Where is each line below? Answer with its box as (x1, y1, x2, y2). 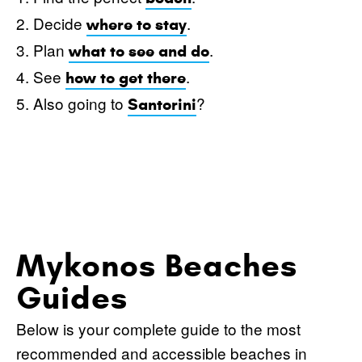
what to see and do (69, 40, 209, 61)
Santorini (128, 94, 196, 115)
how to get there (65, 67, 186, 88)
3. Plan (16, 38, 69, 61)
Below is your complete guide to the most (16, 317, 301, 339)
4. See (16, 65, 65, 87)
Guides (16, 277, 128, 318)
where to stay (86, 14, 187, 35)
